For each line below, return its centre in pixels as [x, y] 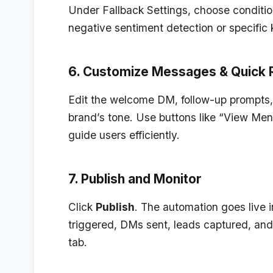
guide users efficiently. [124, 135]
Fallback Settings [145, 10]
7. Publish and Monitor [135, 179]
